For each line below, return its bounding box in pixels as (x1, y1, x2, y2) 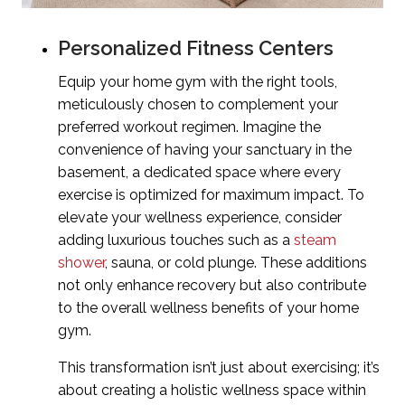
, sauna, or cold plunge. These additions (105, 254, 367, 272)
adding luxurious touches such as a (58, 231, 294, 250)
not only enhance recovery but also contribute (58, 277, 366, 295)
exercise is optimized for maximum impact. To (58, 186, 364, 204)
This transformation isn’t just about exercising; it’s (58, 359, 380, 377)
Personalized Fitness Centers (58, 36, 334, 61)
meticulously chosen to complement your (58, 96, 338, 114)
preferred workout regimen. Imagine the (58, 118, 321, 137)
